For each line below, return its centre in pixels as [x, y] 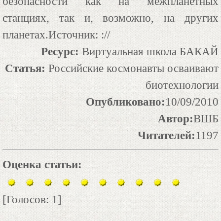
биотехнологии [182, 85]
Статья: [25, 68]
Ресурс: [60, 51]
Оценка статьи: [42, 164]
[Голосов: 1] [32, 199]
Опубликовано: [126, 102]
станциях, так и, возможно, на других [110, 18]
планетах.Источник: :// [56, 35]
